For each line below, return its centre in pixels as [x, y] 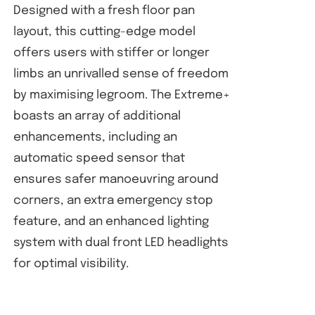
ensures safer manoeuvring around [116, 180]
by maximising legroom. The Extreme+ [121, 95]
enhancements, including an [95, 137]
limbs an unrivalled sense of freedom [121, 74]
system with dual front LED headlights [121, 243]
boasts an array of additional [97, 116]
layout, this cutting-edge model [104, 32]
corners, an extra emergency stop [113, 201]
